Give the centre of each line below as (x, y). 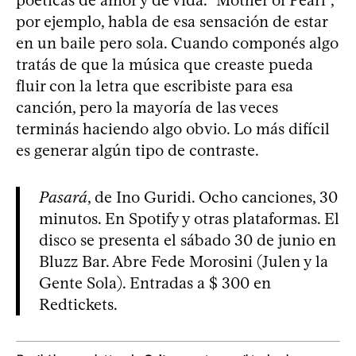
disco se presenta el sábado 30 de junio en (188, 240)
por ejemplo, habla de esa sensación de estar (172, 21)
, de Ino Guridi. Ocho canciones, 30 (213, 197)
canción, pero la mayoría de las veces (147, 107)
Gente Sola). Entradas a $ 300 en (155, 282)
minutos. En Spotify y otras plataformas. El (189, 218)
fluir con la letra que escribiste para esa (155, 85)
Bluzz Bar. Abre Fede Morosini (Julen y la (184, 261)
